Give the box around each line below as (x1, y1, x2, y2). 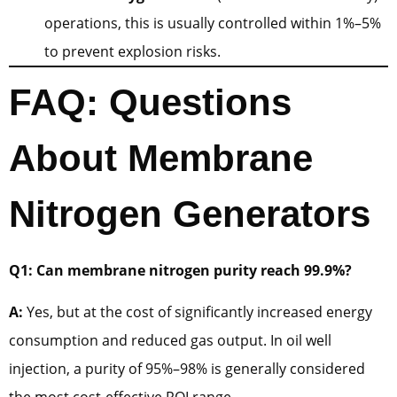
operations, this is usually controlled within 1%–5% (44, 13, 381, 34)
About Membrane (9, 137, 313, 180)
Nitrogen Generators (9, 193, 370, 236)
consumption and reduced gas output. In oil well (9, 330, 331, 350)
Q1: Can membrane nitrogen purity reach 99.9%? (9, 261, 352, 281)
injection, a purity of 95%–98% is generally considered (9, 358, 365, 378)
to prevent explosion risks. (44, 42, 221, 62)
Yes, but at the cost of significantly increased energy (23, 301, 372, 322)
